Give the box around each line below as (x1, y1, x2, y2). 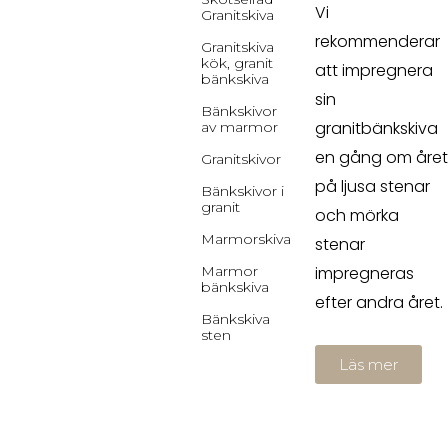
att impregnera (314, 59, 433, 82)
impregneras (314, 262, 414, 285)
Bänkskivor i (201, 182, 285, 200)
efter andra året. (314, 291, 443, 314)
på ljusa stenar (314, 175, 430, 198)
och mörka (314, 204, 399, 227)
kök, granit (201, 54, 274, 72)
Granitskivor (201, 150, 282, 168)
